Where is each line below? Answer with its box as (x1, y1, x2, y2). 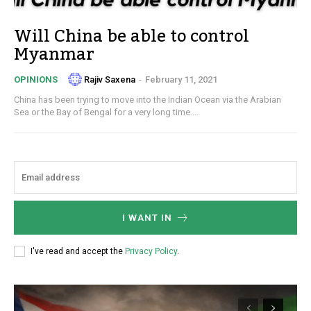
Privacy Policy (125, 246, 177, 256)
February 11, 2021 (145, 74, 217, 85)
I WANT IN (121, 212, 172, 224)
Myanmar (14, 37, 94, 72)
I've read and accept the (31, 246, 125, 256)
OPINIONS (14, 74, 58, 85)
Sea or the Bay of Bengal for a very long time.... (14, 107, 199, 118)
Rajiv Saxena (84, 74, 135, 85)
